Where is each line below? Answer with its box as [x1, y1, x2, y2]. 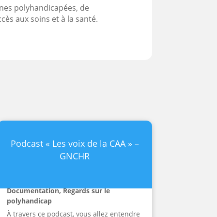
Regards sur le [62, 186, 110, 196]
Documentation [6, 186, 59, 196]
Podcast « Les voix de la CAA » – [10, 138, 139, 150]
